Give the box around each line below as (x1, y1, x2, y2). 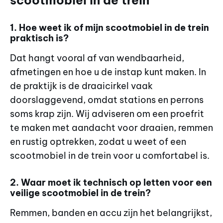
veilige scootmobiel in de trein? (10, 187, 151, 199)
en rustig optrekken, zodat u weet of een (10, 135, 186, 147)
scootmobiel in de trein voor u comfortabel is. (10, 149, 210, 161)
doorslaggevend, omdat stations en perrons (10, 94, 204, 106)
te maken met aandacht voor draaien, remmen (10, 121, 213, 133)
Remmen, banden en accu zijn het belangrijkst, (10, 207, 212, 219)
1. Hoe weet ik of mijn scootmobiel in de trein (10, 21, 209, 33)
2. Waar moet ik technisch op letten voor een (10, 176, 212, 188)
